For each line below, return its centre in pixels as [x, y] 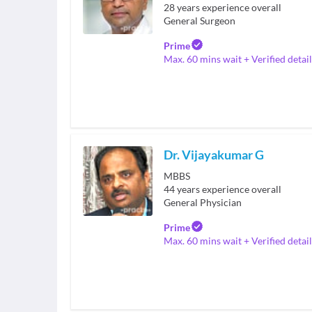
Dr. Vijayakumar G [214, 155]
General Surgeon [200, 21]
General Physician [203, 202]
